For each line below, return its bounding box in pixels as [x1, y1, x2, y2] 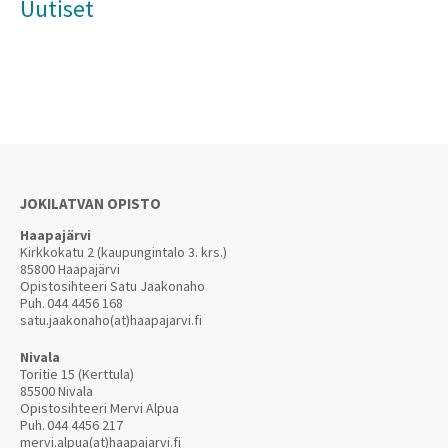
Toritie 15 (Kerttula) [20, 365, 134, 383]
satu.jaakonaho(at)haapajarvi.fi [20, 311, 202, 329]
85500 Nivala [20, 382, 93, 400]
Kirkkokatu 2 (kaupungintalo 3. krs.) [20, 243, 227, 261]
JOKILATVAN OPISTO [20, 194, 161, 213]
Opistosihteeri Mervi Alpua [20, 399, 179, 417]
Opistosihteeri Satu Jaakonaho [20, 277, 205, 295]
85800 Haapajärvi [20, 260, 120, 278]
